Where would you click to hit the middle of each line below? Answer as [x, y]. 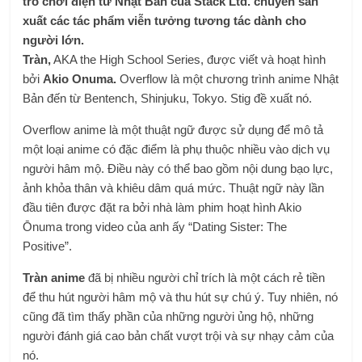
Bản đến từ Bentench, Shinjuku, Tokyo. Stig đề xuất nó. [168, 98]
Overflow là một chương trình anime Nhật [229, 78]
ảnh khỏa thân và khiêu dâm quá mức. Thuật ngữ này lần [174, 187]
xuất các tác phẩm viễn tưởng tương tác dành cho [165, 20]
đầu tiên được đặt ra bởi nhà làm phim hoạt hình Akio [162, 207]
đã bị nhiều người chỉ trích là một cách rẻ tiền [205, 277]
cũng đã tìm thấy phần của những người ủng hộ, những [168, 316]
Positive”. [48, 246]
